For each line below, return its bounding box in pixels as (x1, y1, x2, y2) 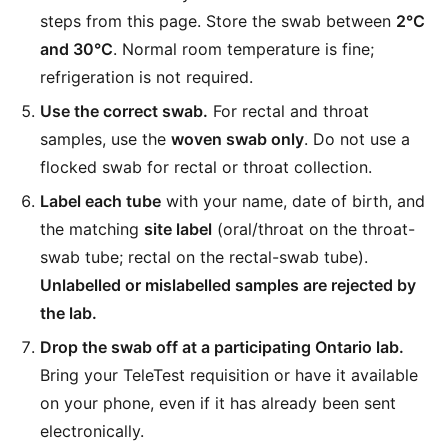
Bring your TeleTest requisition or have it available (40, 365, 418, 385)
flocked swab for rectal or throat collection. (40, 157, 372, 177)
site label (144, 219, 212, 239)
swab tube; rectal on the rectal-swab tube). (40, 247, 368, 267)
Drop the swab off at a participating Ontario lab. (40, 337, 404, 357)
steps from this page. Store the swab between (40, 11, 396, 31)
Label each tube (40, 191, 161, 211)
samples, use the (40, 129, 171, 149)
